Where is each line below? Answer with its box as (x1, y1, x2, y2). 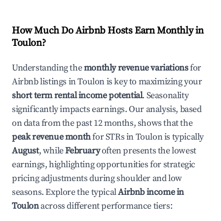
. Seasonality (142, 90, 189, 101)
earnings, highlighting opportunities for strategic (12, 159, 196, 170)
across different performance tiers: (38, 200, 173, 212)
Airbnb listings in (12, 76, 78, 87)
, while (38, 145, 66, 156)
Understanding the (12, 62, 84, 74)
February (65, 145, 100, 156)
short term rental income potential (12, 90, 143, 101)
